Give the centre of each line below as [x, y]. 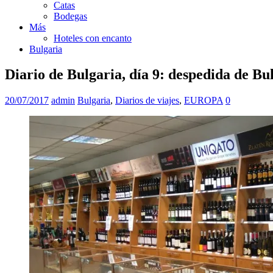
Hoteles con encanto [93, 38]
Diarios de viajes [147, 101]
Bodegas [70, 16]
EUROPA [204, 101]
